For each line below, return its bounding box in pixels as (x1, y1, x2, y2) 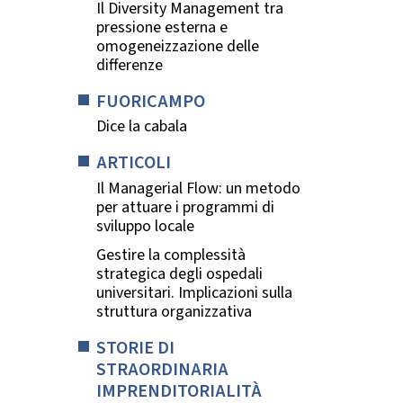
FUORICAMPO (96, 87, 205, 114)
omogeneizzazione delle (96, 34, 259, 58)
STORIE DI (96, 335, 175, 362)
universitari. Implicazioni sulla (96, 282, 292, 305)
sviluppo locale (96, 214, 194, 237)
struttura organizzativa (96, 300, 252, 324)
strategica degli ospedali (96, 263, 263, 286)
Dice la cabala (96, 115, 187, 139)
